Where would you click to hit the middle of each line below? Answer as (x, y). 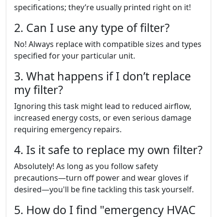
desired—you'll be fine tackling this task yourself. (104, 189)
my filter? (39, 90)
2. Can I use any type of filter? (92, 28)
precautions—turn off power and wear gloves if (101, 178)
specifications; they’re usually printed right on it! (102, 7)
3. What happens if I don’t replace (102, 76)
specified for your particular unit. (75, 56)
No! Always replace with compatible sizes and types (108, 44)
